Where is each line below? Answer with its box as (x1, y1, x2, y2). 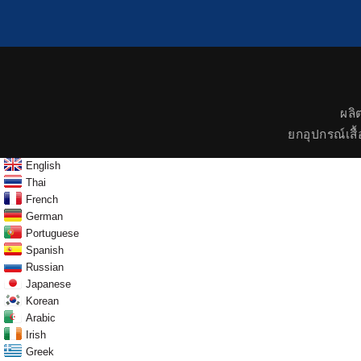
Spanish (26, 243, 64, 256)
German (26, 210, 63, 222)
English (26, 159, 60, 172)
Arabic (26, 311, 56, 324)
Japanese (26, 277, 71, 290)
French (26, 193, 58, 205)
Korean (26, 294, 59, 307)
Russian (26, 260, 64, 273)
